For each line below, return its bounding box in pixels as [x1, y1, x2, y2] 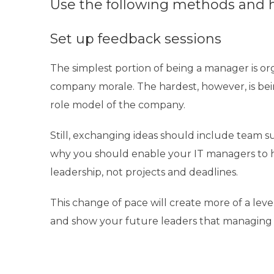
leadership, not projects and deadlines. [50, 166, 238, 178]
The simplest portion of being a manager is [50, 62, 260, 74]
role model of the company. [50, 98, 185, 111]
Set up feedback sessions [50, 30, 221, 47]
